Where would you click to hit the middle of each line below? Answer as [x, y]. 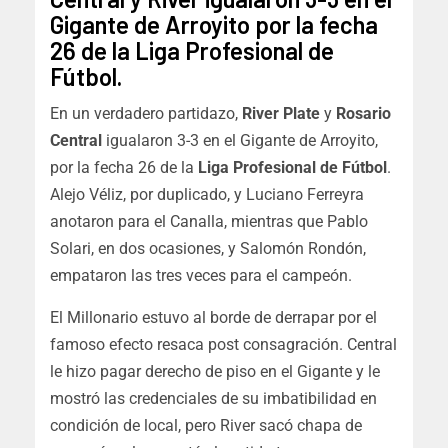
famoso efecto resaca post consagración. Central [223, 344]
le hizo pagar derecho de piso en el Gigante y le [215, 371]
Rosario [363, 113]
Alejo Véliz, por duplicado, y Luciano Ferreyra [207, 194]
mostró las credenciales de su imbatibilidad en [213, 398]
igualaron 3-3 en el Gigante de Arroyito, [240, 140]
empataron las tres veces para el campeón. [201, 275]
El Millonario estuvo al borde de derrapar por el [213, 317]
